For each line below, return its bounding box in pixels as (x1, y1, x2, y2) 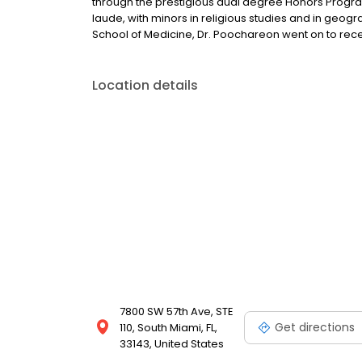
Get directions (275, 318, 355, 335)
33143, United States (120, 336, 224, 351)
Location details (92, 76, 198, 95)
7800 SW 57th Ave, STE (120, 304, 234, 319)
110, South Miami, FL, (120, 320, 217, 335)
